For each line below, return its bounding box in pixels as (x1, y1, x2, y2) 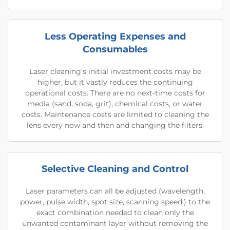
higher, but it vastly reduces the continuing (37, 78, 193, 87)
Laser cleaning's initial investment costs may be (29, 67, 201, 76)
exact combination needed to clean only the (36, 208, 194, 217)
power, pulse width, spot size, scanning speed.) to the (20, 197, 210, 206)
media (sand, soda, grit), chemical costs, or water (27, 99, 203, 108)
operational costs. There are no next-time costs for (25, 88, 205, 98)
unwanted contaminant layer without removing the (22, 219, 208, 228)
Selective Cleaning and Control (42, 163, 188, 175)
